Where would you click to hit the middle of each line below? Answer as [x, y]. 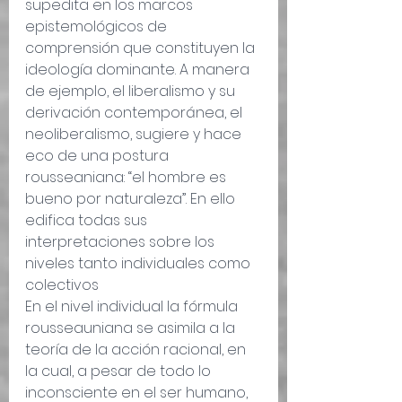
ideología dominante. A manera [139, 70]
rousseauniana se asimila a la [132, 328]
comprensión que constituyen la [142, 48]
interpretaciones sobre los [122, 242]
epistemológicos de [98, 27]
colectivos [62, 285]
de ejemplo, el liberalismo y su [132, 92]
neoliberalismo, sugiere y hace [135, 135]
